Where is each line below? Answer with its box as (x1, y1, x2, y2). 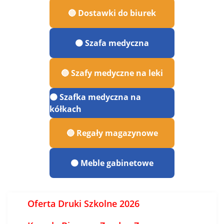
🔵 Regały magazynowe (66, 127, 158, 138)
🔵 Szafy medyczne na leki (61, 67, 163, 78)
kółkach (49, 103, 81, 114)
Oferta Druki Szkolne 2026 (27, 197, 139, 209)
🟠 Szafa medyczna (75, 37, 149, 48)
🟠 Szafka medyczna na (49, 91, 141, 102)
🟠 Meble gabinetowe (70, 157, 153, 168)
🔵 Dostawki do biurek (68, 7, 156, 18)
